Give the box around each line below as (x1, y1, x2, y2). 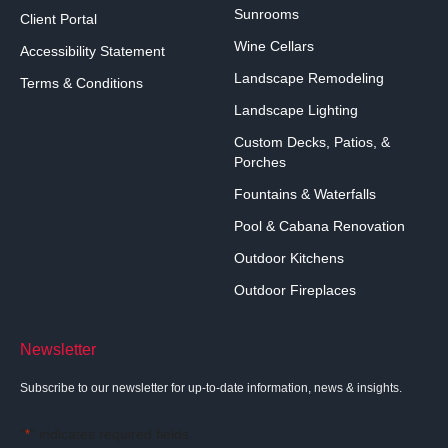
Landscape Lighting (234, 101, 358, 118)
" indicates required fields (30, 426, 189, 443)
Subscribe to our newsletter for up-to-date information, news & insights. (20, 380, 402, 395)
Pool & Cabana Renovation (234, 217, 405, 234)
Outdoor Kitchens (234, 249, 344, 266)
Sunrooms (234, 5, 299, 22)
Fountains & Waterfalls (234, 185, 376, 202)
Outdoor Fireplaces (234, 281, 356, 298)
